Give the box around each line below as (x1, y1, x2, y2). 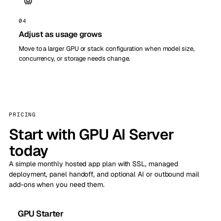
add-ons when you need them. (9, 180, 105, 189)
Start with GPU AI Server (9, 124, 174, 144)
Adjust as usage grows (19, 29, 102, 39)
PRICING (9, 110, 37, 118)
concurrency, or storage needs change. (19, 54, 131, 63)
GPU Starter (18, 208, 64, 219)
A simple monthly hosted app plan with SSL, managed (9, 159, 178, 168)
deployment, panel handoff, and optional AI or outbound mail (9, 169, 199, 179)
